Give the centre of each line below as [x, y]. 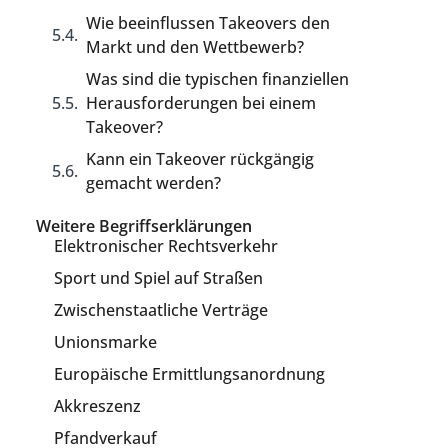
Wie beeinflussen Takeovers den [208, 23]
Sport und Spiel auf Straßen [159, 278]
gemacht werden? [154, 183]
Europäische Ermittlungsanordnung [190, 374]
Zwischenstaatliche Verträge [161, 310]
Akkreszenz [98, 406]
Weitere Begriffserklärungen [144, 226]
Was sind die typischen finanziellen [218, 79]
